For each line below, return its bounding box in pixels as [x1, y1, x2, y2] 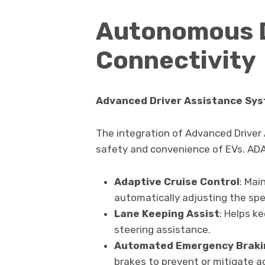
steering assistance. [114, 224, 211, 236]
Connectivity [96, 46, 256, 75]
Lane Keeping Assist [114, 208, 219, 220]
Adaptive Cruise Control [114, 176, 240, 188]
